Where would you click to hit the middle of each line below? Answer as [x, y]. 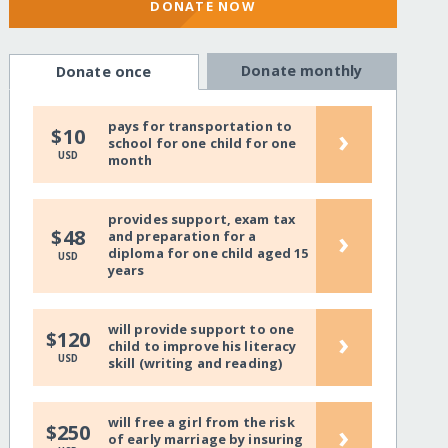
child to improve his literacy [202, 346]
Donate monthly [302, 71]
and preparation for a [182, 236]
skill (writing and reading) [195, 363]
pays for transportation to [200, 126]
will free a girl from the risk [201, 422]
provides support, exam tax [201, 219]
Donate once [103, 72]
